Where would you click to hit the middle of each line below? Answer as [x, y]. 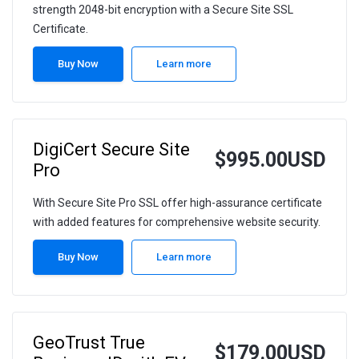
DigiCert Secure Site [111, 150]
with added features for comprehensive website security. [177, 222]
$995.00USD [270, 160]
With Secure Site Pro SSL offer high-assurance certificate [177, 203]
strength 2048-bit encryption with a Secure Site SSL [163, 10]
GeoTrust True [89, 343]
